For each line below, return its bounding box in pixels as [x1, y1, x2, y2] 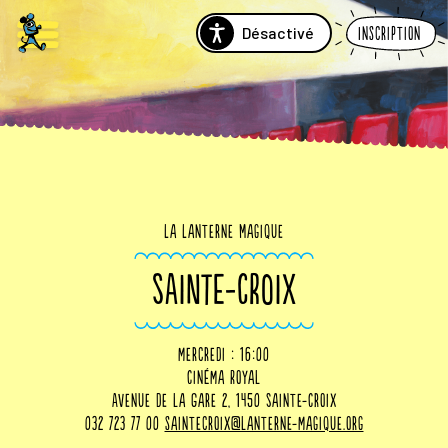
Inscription [358, 23, 421, 45]
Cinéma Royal [187, 368, 261, 389]
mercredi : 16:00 [178, 345, 270, 366]
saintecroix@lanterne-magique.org [164, 414, 364, 435]
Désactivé [242, 23, 314, 42]
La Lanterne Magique [164, 222, 284, 243]
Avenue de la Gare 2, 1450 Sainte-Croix [111, 391, 337, 412]
